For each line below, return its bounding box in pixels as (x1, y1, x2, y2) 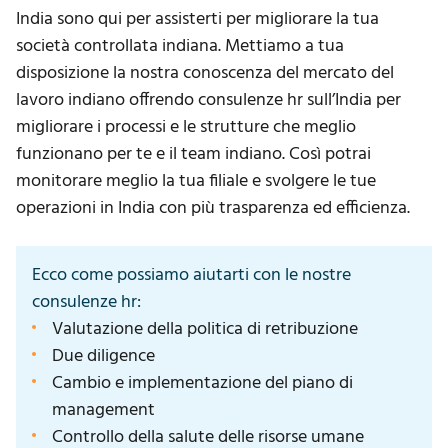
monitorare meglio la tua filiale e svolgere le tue (16, 167, 376, 196)
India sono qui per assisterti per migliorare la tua (16, 5, 379, 34)
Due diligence (52, 342, 155, 371)
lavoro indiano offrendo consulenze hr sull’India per (16, 86, 401, 115)
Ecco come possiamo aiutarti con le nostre (32, 261, 351, 290)
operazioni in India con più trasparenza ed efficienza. (16, 194, 410, 223)
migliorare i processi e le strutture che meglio (16, 113, 356, 142)
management (52, 396, 155, 425)
